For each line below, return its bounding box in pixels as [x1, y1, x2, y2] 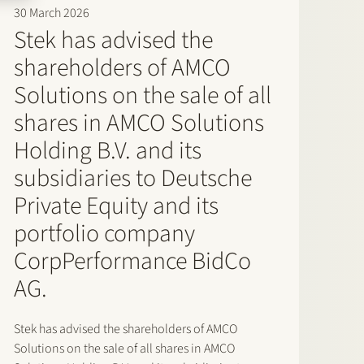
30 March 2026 [13, 4, 89, 23]
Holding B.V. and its [13, 133, 201, 169]
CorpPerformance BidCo [13, 244, 251, 279]
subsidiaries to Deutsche [13, 161, 252, 197]
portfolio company [13, 216, 195, 252]
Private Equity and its [13, 188, 219, 224]
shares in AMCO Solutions [13, 106, 264, 141]
